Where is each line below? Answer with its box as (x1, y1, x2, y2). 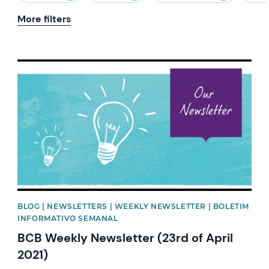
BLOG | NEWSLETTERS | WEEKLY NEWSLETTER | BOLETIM (17, 202, 249, 211)
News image (17, 58, 71, 71)
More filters (17, 13, 71, 25)
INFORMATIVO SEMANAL (17, 214, 118, 223)
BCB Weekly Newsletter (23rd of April (17, 230, 234, 246)
